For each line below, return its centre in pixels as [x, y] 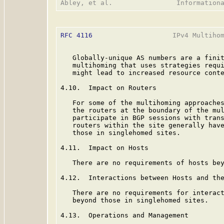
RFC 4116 [76, 35]
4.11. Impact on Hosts [104, 148]
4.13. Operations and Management [124, 215]
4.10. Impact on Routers [108, 88]
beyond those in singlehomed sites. [134, 200]
